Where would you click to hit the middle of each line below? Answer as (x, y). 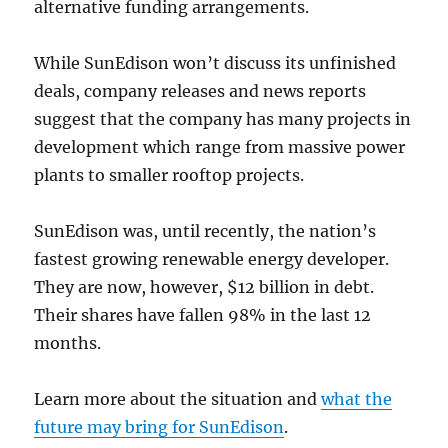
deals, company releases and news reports (200, 91)
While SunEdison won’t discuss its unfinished (215, 63)
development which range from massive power (220, 147)
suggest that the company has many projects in (223, 119)
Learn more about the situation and (178, 399)
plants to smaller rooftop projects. (169, 175)
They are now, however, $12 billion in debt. (204, 287)
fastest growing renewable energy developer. (212, 259)
